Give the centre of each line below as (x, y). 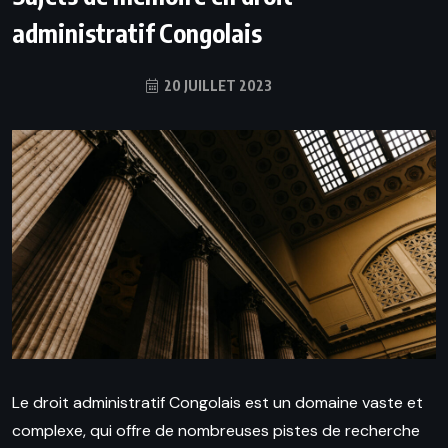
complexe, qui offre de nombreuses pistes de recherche (216, 431)
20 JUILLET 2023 (216, 85)
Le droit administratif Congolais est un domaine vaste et (217, 403)
